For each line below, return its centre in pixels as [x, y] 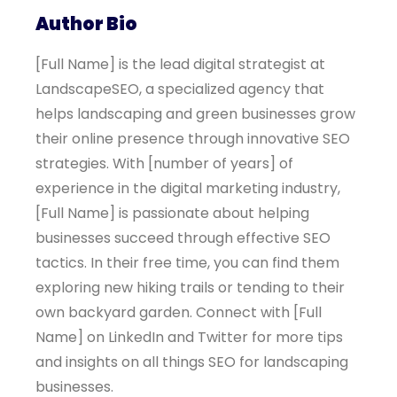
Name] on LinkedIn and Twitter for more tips [189, 337]
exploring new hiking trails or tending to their [190, 288]
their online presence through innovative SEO [193, 139]
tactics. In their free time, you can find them [187, 263]
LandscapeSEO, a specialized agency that [180, 89]
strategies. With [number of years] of [164, 163]
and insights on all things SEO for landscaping [192, 362]
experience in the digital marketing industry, [188, 188]
